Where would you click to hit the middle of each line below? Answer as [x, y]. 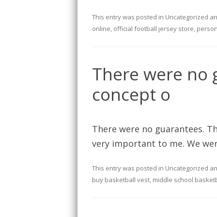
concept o [131, 94]
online [101, 29]
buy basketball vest [121, 180]
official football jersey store [154, 29]
